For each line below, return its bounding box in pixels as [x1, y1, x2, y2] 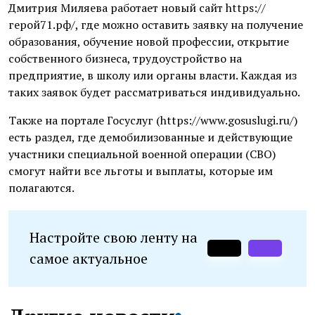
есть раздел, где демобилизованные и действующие [8, 129, 292, 145]
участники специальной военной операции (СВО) [8, 146, 276, 162]
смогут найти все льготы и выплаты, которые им [8, 162, 273, 179]
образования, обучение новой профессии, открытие [8, 33, 289, 49]
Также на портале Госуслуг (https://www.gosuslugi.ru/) [8, 112, 297, 128]
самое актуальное [30, 249, 148, 269]
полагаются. [8, 179, 75, 195]
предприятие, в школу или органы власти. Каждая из [8, 67, 297, 83]
